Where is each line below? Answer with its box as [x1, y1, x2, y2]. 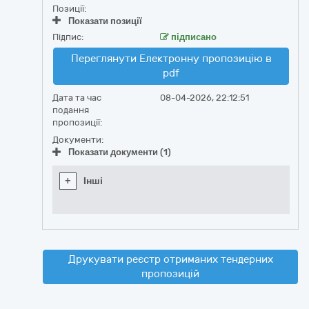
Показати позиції [68, 16, 142, 26]
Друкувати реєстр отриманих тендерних [68, 253, 273, 266]
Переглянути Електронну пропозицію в [70, 52, 272, 65]
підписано [168, 32, 217, 42]
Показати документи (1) [68, 147, 171, 157]
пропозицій [141, 268, 199, 280]
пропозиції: [52, 117, 102, 128]
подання [52, 105, 89, 115]
